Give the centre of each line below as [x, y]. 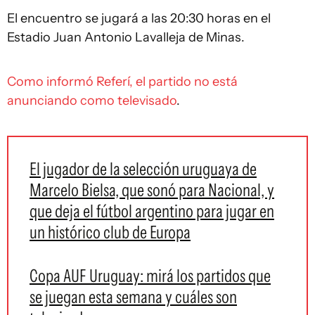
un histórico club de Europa [110, 232]
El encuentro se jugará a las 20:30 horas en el [139, 18]
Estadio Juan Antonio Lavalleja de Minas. [126, 37]
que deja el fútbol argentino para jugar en [152, 211]
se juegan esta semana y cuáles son [133, 297]
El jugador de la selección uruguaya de [143, 169]
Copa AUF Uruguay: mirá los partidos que [150, 276]
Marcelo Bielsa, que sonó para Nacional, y [152, 190]
